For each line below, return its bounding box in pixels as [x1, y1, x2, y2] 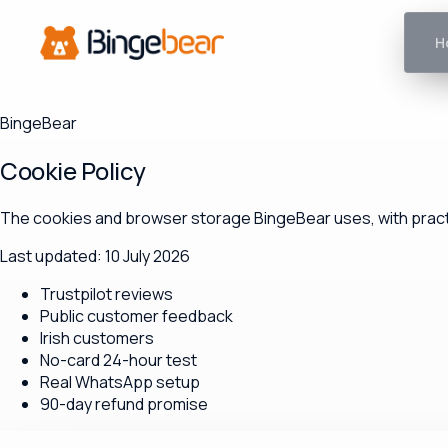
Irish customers [40, 326, 154, 349]
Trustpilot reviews [40, 282, 173, 305]
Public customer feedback [40, 304, 233, 327]
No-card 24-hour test [40, 348, 197, 371]
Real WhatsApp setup [40, 370, 200, 393]
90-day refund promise [40, 392, 208, 415]
